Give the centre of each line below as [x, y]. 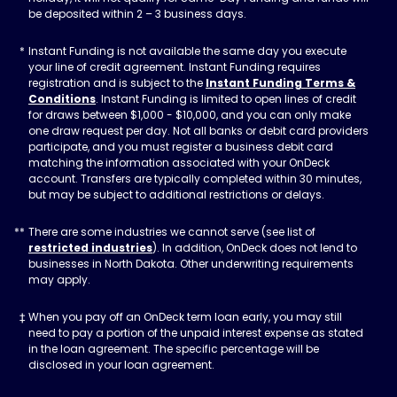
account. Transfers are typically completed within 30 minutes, [195, 179]
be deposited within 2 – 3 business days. [137, 14]
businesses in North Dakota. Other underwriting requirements [191, 264]
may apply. [59, 280]
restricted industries [90, 248]
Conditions [62, 99]
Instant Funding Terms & [280, 83]
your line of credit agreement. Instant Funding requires [175, 67]
